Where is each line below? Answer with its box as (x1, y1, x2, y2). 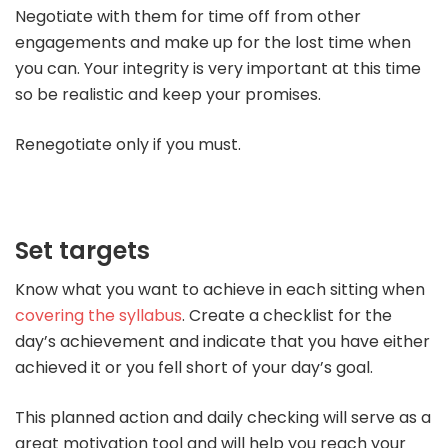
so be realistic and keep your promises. (15, 83, 321, 107)
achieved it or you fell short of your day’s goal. (15, 356, 373, 380)
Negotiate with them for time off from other (15, 5, 361, 29)
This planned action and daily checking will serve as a (15, 406, 431, 430)
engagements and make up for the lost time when (15, 31, 411, 55)
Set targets (15, 234, 150, 268)
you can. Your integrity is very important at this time (15, 57, 421, 81)
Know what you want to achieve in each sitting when (15, 278, 425, 302)
